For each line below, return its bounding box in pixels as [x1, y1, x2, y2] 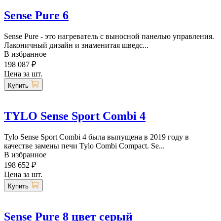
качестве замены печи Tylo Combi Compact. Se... [4, 141, 165, 150]
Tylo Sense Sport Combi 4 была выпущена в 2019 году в [4, 132, 189, 141]
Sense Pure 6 [4, 8, 69, 22]
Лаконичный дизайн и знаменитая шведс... [4, 40, 148, 49]
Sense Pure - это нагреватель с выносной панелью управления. [4, 32, 214, 40]
